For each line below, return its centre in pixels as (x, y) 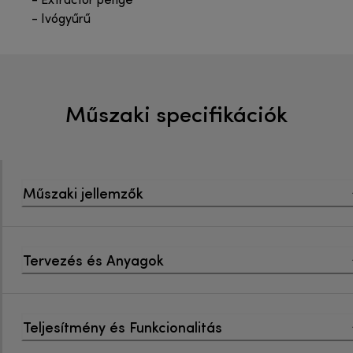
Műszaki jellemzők (83, 193)
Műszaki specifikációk (176, 113)
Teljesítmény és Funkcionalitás (123, 327)
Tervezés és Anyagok (93, 260)
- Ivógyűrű (61, 20)
